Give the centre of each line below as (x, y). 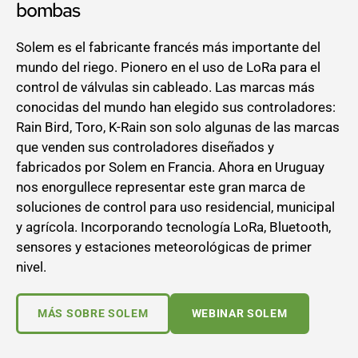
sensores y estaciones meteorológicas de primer (164, 247)
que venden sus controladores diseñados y (145, 147)
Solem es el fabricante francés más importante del (168, 48)
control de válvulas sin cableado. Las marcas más (165, 88)
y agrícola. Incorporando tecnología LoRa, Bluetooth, (173, 227)
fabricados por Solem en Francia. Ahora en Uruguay (170, 167)
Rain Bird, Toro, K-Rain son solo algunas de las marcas (178, 127)
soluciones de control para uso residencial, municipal (175, 207)
